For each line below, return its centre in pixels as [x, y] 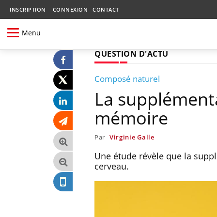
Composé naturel [127, 78]
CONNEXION [70, 9]
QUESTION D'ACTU [132, 54]
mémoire [131, 118]
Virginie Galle [132, 137]
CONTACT [106, 9]
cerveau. [112, 166]
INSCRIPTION [28, 9]
